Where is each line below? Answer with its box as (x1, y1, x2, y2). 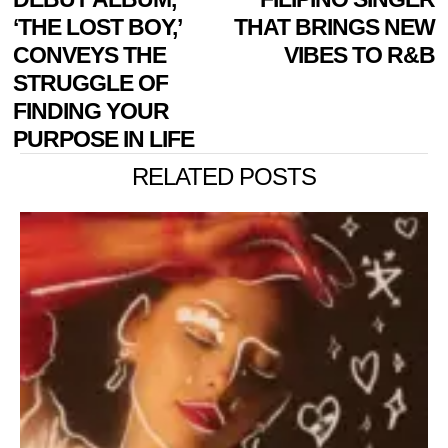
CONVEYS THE (13, 41, 167, 68)
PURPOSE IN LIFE (13, 125, 195, 152)
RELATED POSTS (132, 162, 316, 190)
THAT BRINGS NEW (233, 13, 435, 40)
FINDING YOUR (13, 97, 170, 124)
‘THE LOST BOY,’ (13, 13, 182, 40)
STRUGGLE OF (13, 69, 169, 96)
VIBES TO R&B (283, 41, 435, 68)
